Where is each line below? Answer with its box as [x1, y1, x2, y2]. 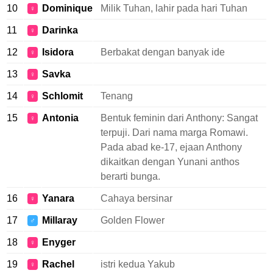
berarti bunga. [101, 171, 160, 182]
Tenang [101, 91, 133, 101]
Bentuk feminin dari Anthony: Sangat [101, 113, 258, 123]
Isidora [42, 47, 74, 57]
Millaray [42, 215, 77, 225]
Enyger [42, 237, 76, 247]
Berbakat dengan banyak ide [101, 47, 225, 57]
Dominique [42, 3, 93, 13]
